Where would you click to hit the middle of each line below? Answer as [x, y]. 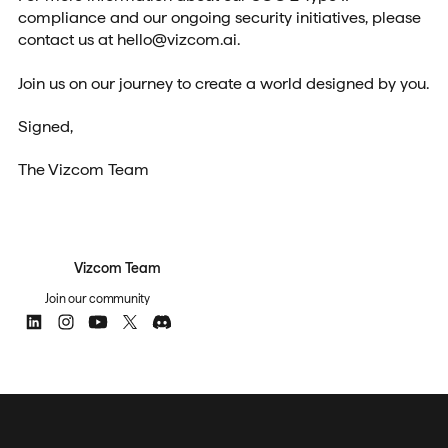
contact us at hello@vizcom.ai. [128, 40]
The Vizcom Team [83, 170]
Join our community [97, 298]
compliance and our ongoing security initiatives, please [219, 18]
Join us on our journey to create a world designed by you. [223, 83]
